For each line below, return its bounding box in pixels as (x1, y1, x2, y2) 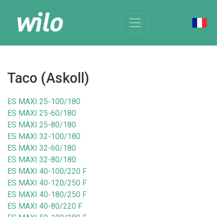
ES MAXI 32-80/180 (7, 155, 76, 164)
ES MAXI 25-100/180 (7, 97, 80, 106)
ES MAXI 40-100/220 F (7, 167, 87, 176)
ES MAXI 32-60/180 (7, 143, 76, 153)
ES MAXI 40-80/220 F (7, 201, 82, 211)
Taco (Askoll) (7, 70, 89, 86)
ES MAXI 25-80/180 (7, 120, 76, 129)
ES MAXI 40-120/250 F (7, 178, 87, 187)
